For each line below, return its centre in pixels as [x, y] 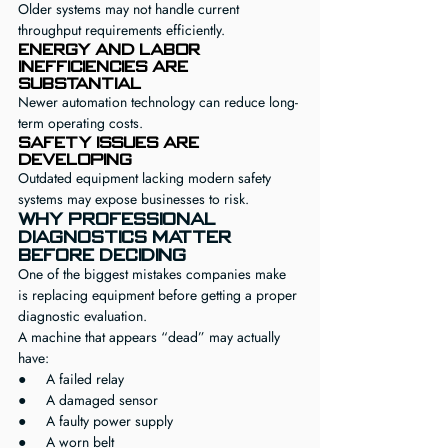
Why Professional [119, 219]
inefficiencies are [105, 66]
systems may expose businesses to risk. [133, 199]
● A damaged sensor [88, 400]
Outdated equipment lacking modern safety [146, 178]
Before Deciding [102, 255]
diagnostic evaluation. [82, 316]
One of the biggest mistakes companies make [154, 274]
